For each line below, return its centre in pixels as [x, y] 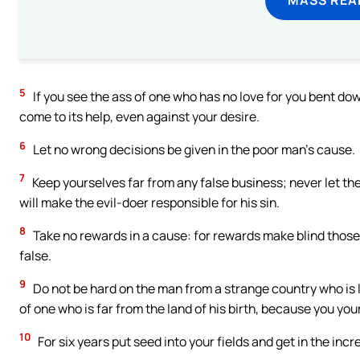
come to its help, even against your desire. [139, 117]
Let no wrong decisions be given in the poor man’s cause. [193, 149]
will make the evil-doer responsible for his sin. [149, 202]
